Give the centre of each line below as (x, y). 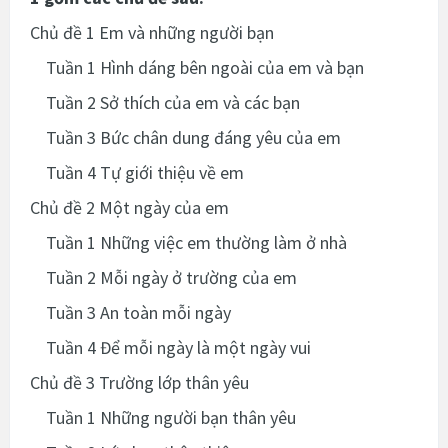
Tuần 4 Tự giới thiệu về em (137, 172)
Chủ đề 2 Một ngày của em (129, 207)
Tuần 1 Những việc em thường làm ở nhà (188, 242)
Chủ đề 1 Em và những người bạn (152, 32)
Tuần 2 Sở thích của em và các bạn (165, 102)
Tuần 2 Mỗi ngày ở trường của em (163, 277)
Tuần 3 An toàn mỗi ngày (130, 312)
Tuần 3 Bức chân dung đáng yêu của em (185, 137)
